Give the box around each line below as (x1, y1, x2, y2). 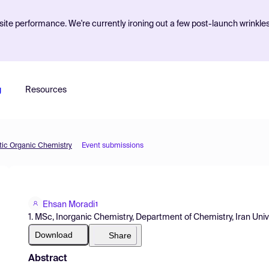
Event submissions (82, 142, 144, 150)
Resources (25, 86, 67, 94)
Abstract (28, 253, 67, 264)
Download (35, 229, 73, 240)
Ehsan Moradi (43, 200, 95, 209)
